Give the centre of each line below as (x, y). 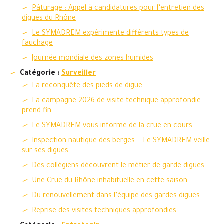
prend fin (37, 111)
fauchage (37, 44)
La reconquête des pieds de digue (87, 86)
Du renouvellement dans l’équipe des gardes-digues (116, 196)
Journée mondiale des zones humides (93, 59)
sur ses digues (45, 151)
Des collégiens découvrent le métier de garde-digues (118, 166)
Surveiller (79, 74)
